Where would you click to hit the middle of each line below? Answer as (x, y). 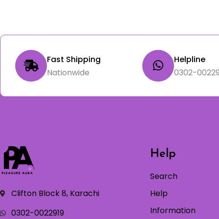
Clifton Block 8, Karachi (55, 193)
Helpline (189, 59)
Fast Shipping (74, 59)
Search (164, 176)
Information (173, 211)
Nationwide (68, 72)
